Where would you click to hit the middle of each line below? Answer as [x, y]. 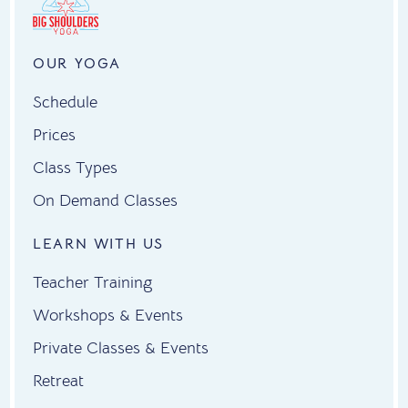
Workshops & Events [108, 316]
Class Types [76, 168]
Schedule [66, 102]
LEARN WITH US [99, 245]
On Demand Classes [106, 201]
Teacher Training [93, 283]
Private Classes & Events [121, 348]
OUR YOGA [77, 64]
